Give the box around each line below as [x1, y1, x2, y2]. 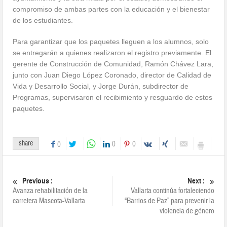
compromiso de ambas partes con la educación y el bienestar [13, 5, 210, 14]
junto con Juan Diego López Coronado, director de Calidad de [13, 71, 212, 80]
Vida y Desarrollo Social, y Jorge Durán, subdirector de [13, 82, 189, 91]
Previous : [22, 176, 53, 186]
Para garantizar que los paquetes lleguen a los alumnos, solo [13, 37, 209, 46]
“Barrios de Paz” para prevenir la [124, 196, 214, 206]
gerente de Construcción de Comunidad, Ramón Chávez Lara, [13, 60, 214, 68]
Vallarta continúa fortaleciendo [130, 186, 214, 196]
